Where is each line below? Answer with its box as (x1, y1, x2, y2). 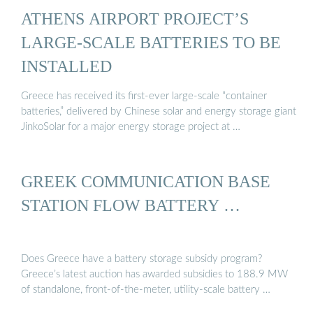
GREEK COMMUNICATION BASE (21, 171, 270, 191)
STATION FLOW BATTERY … (21, 195, 240, 214)
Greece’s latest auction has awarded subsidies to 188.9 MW (21, 269, 288, 280)
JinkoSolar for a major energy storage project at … (21, 122, 240, 133)
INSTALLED (21, 56, 112, 75)
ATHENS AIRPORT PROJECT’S (21, 8, 249, 28)
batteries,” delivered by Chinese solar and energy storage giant (21, 106, 296, 117)
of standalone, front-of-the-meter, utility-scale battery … (21, 284, 270, 296)
